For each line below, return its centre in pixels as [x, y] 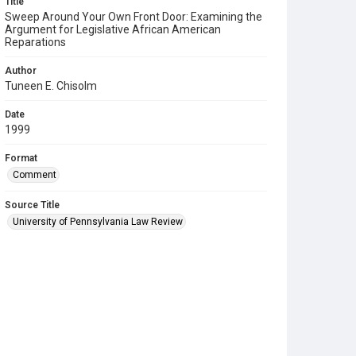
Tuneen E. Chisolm [51, 86]
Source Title [32, 205]
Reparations [35, 42]
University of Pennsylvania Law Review [98, 222]
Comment [35, 175]
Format [21, 158]
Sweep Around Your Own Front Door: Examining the [133, 17]
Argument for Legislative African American [113, 29]
